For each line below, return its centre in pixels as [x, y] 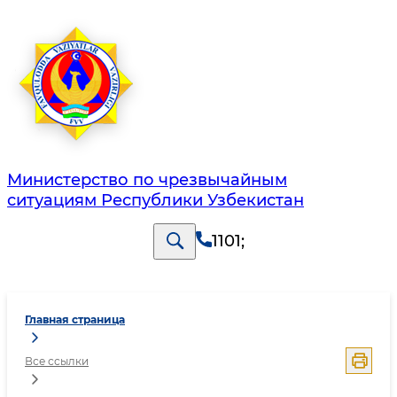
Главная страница [75, 320]
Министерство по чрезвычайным [147, 180]
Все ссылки [57, 362]
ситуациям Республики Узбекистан [156, 201]
